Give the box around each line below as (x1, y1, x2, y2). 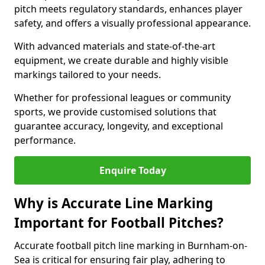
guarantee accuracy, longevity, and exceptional (14, 119, 223, 132)
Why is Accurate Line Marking (14, 194, 213, 212)
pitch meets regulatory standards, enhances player (14, 2, 243, 15)
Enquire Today (99, 164, 166, 177)
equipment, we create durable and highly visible (14, 54, 228, 67)
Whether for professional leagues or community (14, 91, 231, 104)
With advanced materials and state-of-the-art (14, 40, 215, 53)
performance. (14, 134, 76, 147)
